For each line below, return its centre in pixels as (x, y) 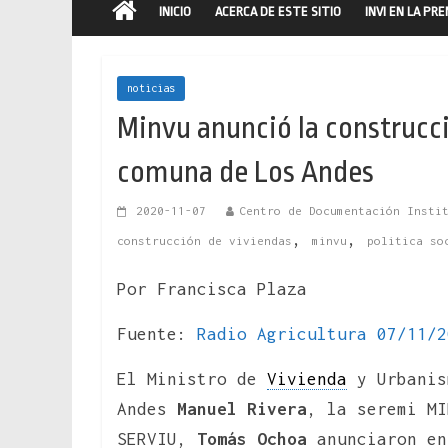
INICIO (175, 11)
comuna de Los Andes (245, 171)
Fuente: (157, 333)
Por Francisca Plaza (212, 288)
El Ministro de (192, 378)
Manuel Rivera (242, 408)
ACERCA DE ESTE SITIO (278, 11)
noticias (151, 87)
